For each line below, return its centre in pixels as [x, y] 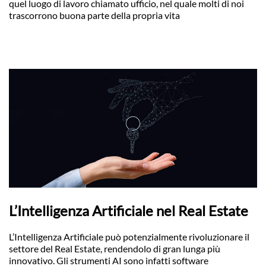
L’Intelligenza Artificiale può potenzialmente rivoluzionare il [129, 237]
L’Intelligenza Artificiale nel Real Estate [129, 210]
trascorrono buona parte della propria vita [94, 15]
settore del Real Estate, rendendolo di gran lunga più [115, 248]
